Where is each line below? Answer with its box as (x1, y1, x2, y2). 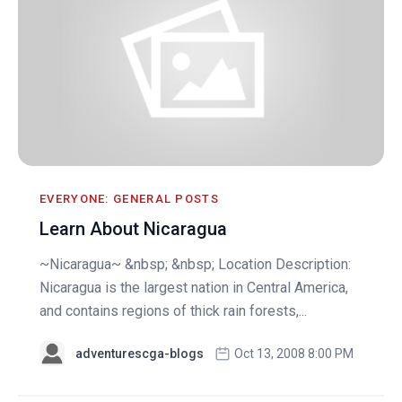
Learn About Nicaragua (39, 217, 227, 240)
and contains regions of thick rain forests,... (39, 301, 307, 319)
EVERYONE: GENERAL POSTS (39, 191, 219, 205)
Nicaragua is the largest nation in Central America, (39, 278, 348, 296)
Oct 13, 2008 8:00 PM (234, 345, 354, 361)
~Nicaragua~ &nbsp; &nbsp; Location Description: (39, 255, 351, 273)
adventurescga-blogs (75, 345, 204, 361)
